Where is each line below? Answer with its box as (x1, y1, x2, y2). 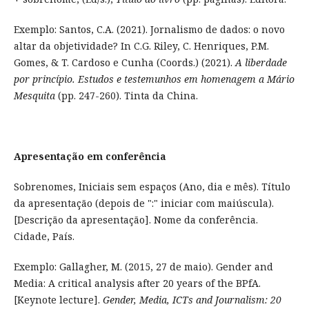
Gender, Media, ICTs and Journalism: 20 (102, 293, 281, 307)
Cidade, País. (13, 230, 74, 243)
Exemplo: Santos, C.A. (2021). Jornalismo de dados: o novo (13, 23, 285, 37)
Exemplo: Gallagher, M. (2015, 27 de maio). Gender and (13, 260, 273, 274)
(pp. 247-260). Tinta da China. (54, 89, 198, 103)
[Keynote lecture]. (13, 293, 103, 307)
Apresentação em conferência (13, 150, 166, 163)
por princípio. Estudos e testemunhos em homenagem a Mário (13, 72, 295, 86)
